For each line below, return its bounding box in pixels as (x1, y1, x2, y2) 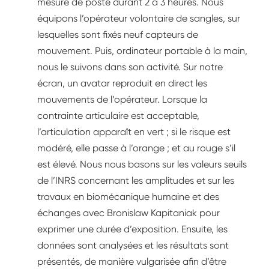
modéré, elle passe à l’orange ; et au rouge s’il (37, 142, 235, 154)
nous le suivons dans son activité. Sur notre (37, 61, 223, 73)
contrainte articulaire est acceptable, (37, 109, 199, 121)
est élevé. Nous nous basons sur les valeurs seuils (37, 158, 247, 170)
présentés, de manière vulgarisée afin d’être (37, 255, 226, 267)
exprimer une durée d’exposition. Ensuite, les (37, 223, 228, 235)
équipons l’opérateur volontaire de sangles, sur (37, 12, 240, 24)
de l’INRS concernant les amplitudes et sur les (37, 174, 234, 186)
